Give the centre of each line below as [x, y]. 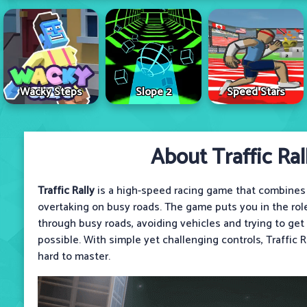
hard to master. [74, 256]
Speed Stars [256, 92]
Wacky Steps [51, 92]
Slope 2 [153, 92]
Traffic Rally [66, 191]
